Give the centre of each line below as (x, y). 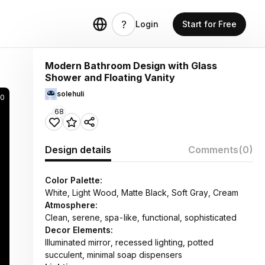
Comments (213, 150)
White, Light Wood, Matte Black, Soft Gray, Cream (142, 193)
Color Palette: (74, 180)
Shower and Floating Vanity (110, 77)
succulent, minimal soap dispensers (114, 255)
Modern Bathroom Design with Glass (131, 66)
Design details (78, 150)
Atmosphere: (71, 205)
